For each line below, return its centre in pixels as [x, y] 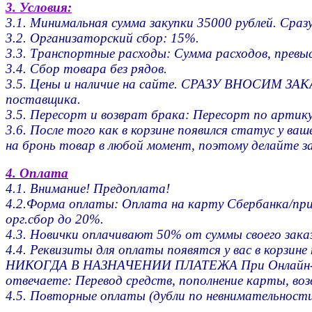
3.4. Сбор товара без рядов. [86, 69]
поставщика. [43, 100]
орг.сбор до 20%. [55, 219]
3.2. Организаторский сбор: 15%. [102, 38]
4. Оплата [37, 173]
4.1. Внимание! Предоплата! [88, 189]
